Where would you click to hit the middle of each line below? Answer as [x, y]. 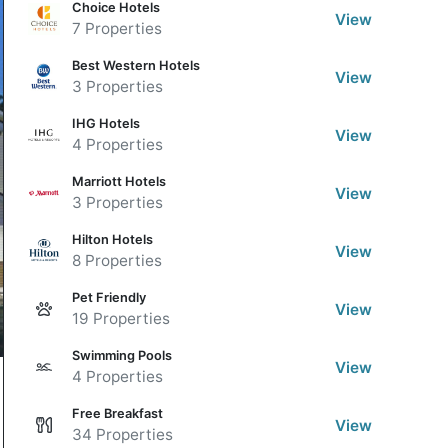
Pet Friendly [109, 297]
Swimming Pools [122, 355]
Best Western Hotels [136, 65]
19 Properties [121, 318]
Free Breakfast [117, 413]
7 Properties [117, 28]
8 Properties [117, 260]
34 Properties [122, 434]
